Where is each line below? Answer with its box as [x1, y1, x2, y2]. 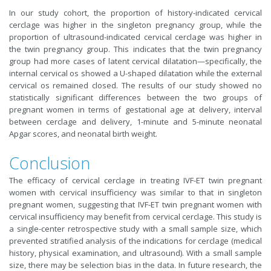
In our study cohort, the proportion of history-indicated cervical [9, 7, 262, 19]
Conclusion [9, 152, 90, 175]
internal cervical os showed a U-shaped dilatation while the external [9, 68, 262, 79]
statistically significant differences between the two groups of [9, 92, 262, 103]
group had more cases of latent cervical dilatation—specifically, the [9, 56, 262, 67]
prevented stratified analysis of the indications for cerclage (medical [9, 235, 262, 247]
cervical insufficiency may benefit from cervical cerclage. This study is [9, 211, 262, 223]
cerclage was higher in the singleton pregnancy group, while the [9, 19, 262, 31]
